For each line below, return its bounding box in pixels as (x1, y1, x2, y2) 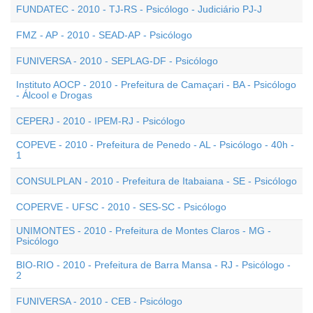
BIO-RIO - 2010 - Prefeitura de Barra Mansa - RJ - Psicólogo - (16, 259, 291, 270)
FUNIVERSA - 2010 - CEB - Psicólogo (16, 296, 182, 307)
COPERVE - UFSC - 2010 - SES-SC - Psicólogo (16, 201, 226, 212)
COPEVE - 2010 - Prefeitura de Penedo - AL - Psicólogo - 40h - (16, 139, 294, 150)
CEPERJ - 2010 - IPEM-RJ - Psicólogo (16, 115, 185, 126)
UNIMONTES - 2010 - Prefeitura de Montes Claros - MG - (16, 225, 271, 236)
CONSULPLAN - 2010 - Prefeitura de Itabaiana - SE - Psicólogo (16, 175, 297, 187)
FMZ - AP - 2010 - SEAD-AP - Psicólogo (16, 29, 192, 41)
